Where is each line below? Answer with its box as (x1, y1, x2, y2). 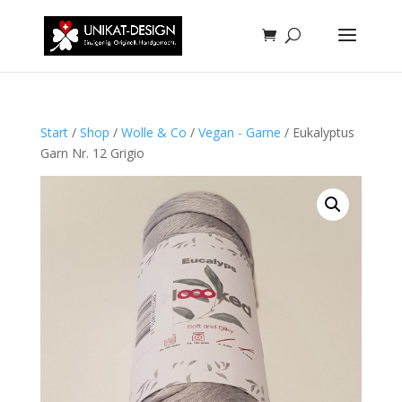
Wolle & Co (120, 124, 187, 141)
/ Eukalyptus (280, 124, 354, 141)
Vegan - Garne (197, 124, 281, 141)
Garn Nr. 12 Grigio (39, 144, 144, 162)
